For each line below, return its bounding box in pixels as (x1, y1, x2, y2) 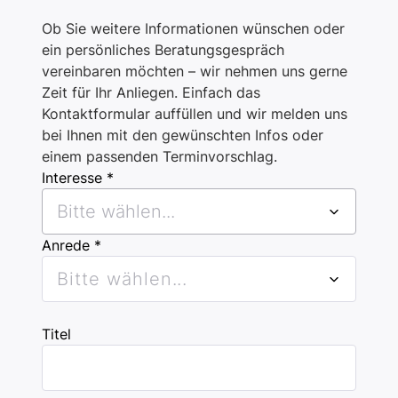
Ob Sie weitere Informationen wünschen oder (42, 20, 345, 37)
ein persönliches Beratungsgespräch (42, 41, 284, 59)
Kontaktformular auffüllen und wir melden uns (42, 105, 347, 123)
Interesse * (42, 169, 114, 187)
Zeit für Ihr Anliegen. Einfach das (42, 84, 260, 101)
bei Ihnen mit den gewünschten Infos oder (42, 126, 323, 144)
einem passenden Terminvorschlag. (42, 147, 282, 165)
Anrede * (42, 236, 101, 254)
